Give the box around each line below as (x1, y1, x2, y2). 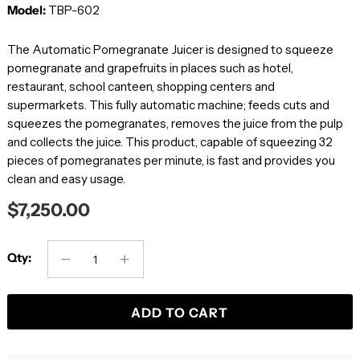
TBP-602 (47, 2, 100, 18)
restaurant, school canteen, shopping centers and (6, 79, 275, 95)
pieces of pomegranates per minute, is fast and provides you (6, 153, 335, 169)
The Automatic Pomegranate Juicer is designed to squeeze (6, 42, 333, 58)
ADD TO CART (131, 305, 229, 321)
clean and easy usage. (6, 171, 125, 187)
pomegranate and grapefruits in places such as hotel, (6, 60, 293, 76)
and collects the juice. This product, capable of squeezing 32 (6, 134, 333, 150)
